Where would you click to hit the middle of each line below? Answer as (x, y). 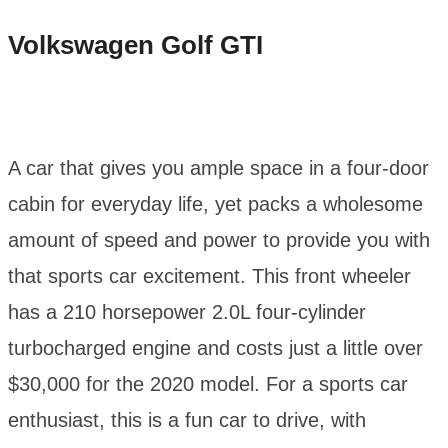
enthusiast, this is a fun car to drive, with (187, 420)
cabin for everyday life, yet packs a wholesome (215, 204)
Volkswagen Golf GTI (135, 45)
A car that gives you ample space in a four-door (218, 168)
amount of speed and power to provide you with (219, 240)
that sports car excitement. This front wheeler (209, 276)
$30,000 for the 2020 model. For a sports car (208, 384)
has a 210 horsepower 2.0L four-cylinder (187, 312)
